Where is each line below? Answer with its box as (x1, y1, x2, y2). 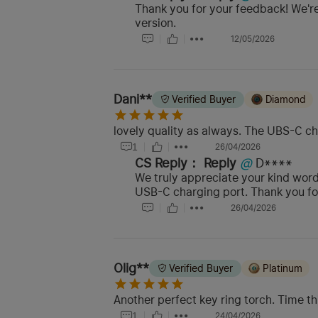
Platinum (263, 263, 302, 275)
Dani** (114, 92, 152, 107)
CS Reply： (135, 155, 200, 171)
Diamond (265, 94, 306, 106)
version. (135, 16, 176, 31)
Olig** (114, 261, 149, 276)
